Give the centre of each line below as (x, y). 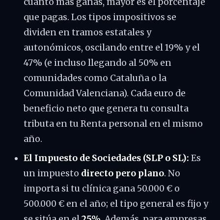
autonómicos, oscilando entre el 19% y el (112, 48)
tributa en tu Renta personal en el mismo (113, 124)
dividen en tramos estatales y (87, 32)
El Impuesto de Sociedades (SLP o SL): (106, 158)
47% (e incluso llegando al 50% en (97, 63)
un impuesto (52, 173)
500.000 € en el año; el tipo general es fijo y (116, 204)
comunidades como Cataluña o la (95, 78)
